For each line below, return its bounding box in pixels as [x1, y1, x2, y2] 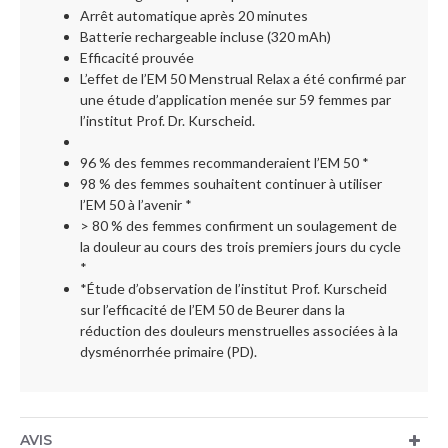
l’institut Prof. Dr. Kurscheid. [80, 112, 255, 129]
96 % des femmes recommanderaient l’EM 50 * [80, 154, 369, 171]
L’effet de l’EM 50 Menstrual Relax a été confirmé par [80, 70, 406, 87]
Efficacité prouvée [80, 49, 194, 66]
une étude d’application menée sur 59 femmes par [80, 91, 391, 108]
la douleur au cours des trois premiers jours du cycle [80, 238, 401, 255]
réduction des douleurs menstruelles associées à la [80, 322, 398, 339]
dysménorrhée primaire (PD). [80, 343, 257, 360]
